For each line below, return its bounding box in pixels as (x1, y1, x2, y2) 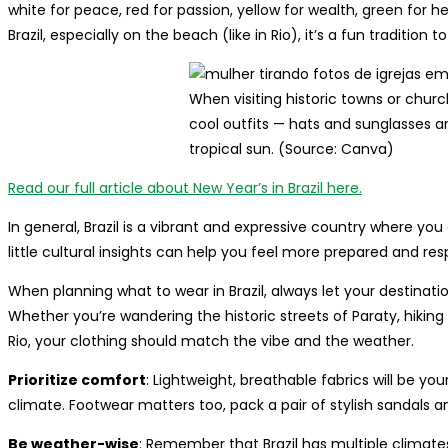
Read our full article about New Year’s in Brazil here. (8, 178, 362, 199)
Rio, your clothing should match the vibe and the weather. (8, 331, 414, 352)
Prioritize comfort (8, 370, 146, 391)
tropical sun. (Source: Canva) (189, 139, 394, 160)
